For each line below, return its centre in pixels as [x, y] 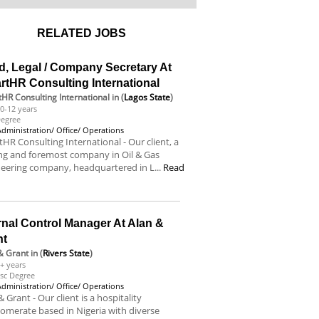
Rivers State [67, 253]
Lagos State [147, 97]
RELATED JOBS [82, 33]
